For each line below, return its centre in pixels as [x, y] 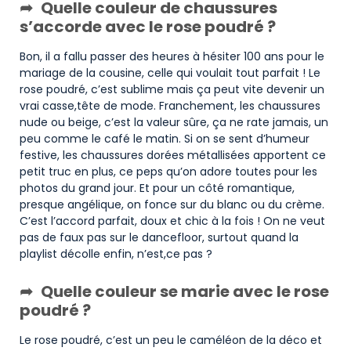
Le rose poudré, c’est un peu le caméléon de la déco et [171, 340]
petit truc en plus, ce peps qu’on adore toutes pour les [168, 172]
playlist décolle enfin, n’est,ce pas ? [116, 254]
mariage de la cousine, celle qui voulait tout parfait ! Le [170, 73]
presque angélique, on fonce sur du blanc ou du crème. [172, 205]
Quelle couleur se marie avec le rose [185, 292]
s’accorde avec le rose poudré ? [148, 27]
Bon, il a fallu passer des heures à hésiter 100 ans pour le [172, 57]
